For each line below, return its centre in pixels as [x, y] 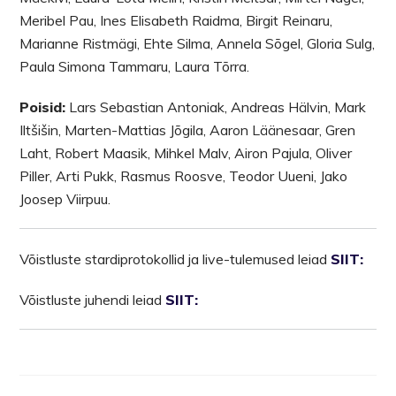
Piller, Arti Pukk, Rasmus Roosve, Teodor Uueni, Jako [184, 175]
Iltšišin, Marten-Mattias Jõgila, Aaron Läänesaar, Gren [188, 129]
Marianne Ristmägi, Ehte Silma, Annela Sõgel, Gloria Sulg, [198, 43]
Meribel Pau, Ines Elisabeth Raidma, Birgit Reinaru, [176, 20]
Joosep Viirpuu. [65, 198]
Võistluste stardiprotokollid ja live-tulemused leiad [175, 259]
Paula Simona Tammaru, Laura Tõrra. [135, 66]
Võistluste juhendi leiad [93, 299]
